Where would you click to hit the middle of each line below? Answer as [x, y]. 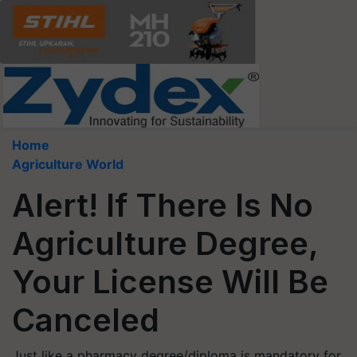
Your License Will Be [170, 282]
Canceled [86, 320]
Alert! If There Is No [163, 205]
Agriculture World [68, 164]
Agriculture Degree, [165, 243]
